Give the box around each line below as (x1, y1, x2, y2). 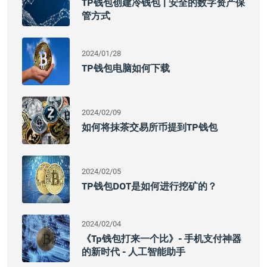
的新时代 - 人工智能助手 (82, 246, 185, 257)
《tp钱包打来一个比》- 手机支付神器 (82, 232, 241, 244)
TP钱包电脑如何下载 (82, 62, 170, 74)
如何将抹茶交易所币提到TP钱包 (82, 121, 218, 133)
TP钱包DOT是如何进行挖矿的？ (82, 180, 217, 192)
